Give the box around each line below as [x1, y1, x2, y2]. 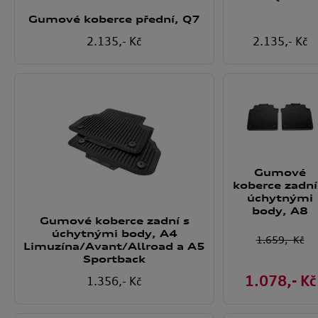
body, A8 [252, 204, 308, 216]
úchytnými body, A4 [51, 226, 177, 239]
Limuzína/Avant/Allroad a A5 [23, 239, 205, 252]
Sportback [83, 252, 146, 265]
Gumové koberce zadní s [39, 214, 190, 226]
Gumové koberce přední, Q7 [28, 13, 200, 26]
